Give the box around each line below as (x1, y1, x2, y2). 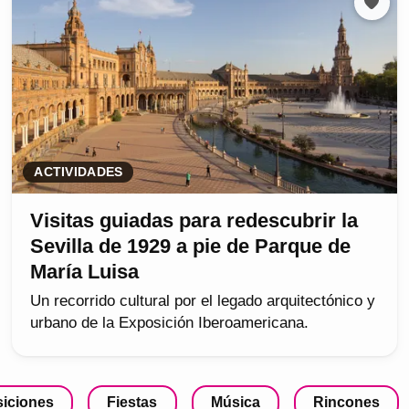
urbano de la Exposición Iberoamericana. (30, 314, 309, 332)
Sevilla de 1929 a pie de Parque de (30, 235, 351, 258)
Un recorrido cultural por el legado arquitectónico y (30, 292, 376, 310)
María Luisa (30, 260, 140, 284)
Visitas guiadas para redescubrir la (30, 209, 359, 233)
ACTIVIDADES (34, 165, 123, 180)
